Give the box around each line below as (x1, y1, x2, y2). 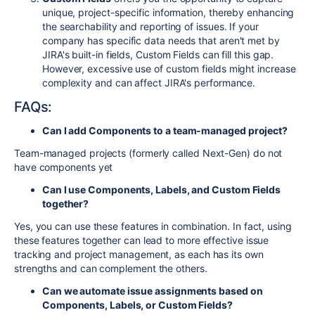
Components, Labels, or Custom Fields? (42, 299, 233, 311)
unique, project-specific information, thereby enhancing (42, 6, 295, 19)
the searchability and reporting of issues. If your (42, 20, 259, 33)
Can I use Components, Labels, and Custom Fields (42, 184, 281, 196)
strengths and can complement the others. (14, 262, 207, 275)
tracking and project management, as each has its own (14, 248, 264, 261)
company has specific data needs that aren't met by (42, 34, 280, 47)
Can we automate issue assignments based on (42, 285, 263, 297)
